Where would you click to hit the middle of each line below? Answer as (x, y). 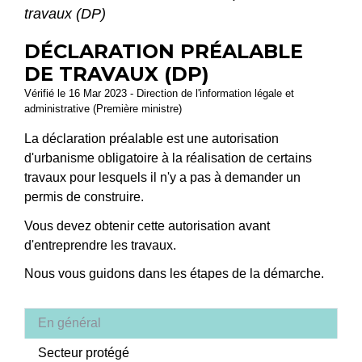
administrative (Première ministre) (103, 109)
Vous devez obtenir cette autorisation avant (147, 225)
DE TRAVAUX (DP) (117, 74)
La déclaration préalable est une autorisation (152, 139)
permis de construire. (84, 197)
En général (69, 323)
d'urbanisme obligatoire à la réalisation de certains (168, 158)
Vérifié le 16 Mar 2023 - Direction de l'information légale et (159, 94)
